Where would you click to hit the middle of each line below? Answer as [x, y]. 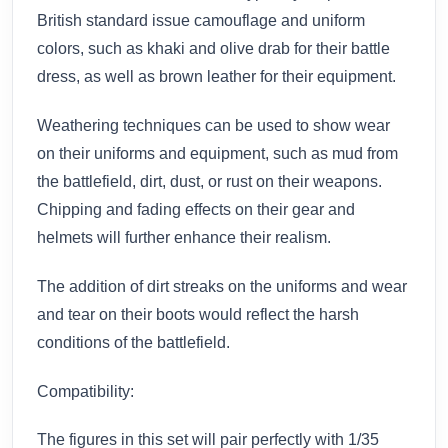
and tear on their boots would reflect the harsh [198, 314]
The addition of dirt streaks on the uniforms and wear [222, 286]
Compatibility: [85, 391]
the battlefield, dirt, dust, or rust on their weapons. [209, 181]
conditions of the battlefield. [133, 342]
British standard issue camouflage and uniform [201, 21]
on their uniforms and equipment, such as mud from [217, 153]
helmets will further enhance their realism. [184, 237]
